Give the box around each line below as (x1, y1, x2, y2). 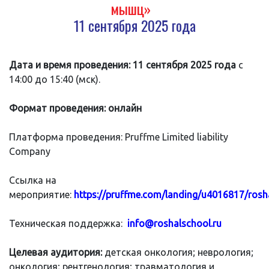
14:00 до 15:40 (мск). (9, 73, 100, 85)
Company (9, 145, 50, 157)
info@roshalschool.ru (127, 217, 222, 229)
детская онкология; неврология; (104, 246, 253, 258)
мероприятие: (9, 189, 74, 200)
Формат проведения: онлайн (9, 102, 142, 113)
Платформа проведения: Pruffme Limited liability (9, 131, 228, 142)
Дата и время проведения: (9, 59, 130, 70)
